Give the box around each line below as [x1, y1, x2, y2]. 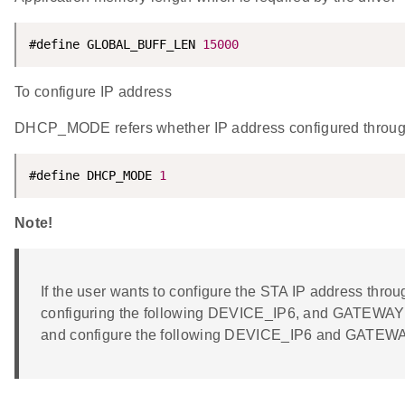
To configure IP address [14, 84, 172, 100]
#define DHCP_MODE [29, 168, 159, 184]
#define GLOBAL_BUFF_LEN [29, 37, 202, 52]
